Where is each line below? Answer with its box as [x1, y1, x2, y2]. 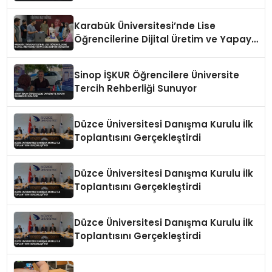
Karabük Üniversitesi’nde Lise [74, 19, 216, 32]
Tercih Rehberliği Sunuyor [74, 81, 197, 95]
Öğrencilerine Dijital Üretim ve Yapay [74, 32, 252, 46]
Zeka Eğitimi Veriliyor [74, 46, 174, 59]
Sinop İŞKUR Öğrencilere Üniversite [74, 68, 240, 81]
